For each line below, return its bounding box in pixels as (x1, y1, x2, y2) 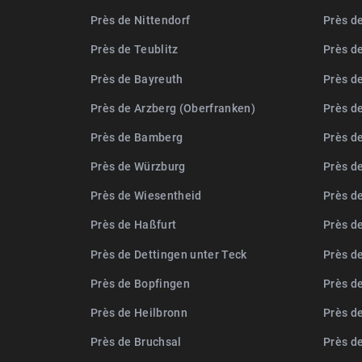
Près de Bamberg (90, 128, 183, 145)
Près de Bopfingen (90, 275, 190, 291)
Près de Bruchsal (90, 334, 182, 350)
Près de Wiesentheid (90, 187, 202, 204)
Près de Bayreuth (90, 70, 183, 86)
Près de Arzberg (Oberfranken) (90, 99, 256, 116)
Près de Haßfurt (90, 217, 177, 233)
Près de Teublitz (90, 41, 179, 57)
